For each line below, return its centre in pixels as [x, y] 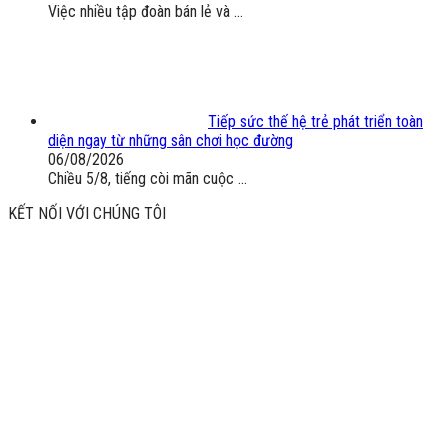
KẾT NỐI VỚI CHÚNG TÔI [87, 214]
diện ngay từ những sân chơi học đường [170, 141]
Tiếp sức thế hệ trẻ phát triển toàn [315, 122]
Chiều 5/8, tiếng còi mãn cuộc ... [147, 179]
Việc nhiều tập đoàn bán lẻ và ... [145, 12]
